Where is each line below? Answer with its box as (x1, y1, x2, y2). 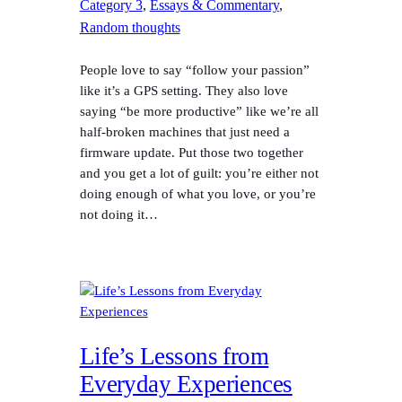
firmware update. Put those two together (79, 144, 303, 160)
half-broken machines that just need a (79, 124, 290, 139)
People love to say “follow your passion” (79, 62, 310, 77)
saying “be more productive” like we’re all (79, 103, 319, 118)
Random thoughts (79, 19, 180, 35)
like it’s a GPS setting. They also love (79, 83, 288, 98)
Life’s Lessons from (79, 342, 269, 370)
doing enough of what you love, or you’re (79, 186, 316, 201)
